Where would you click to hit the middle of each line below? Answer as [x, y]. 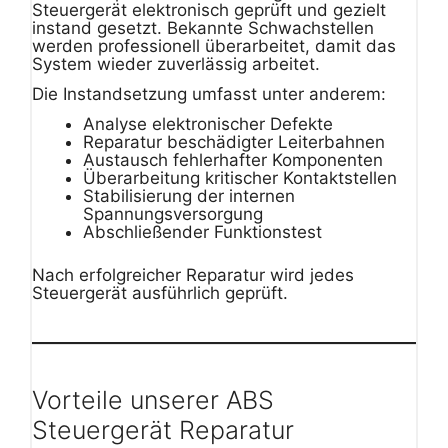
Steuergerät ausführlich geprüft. [160, 293]
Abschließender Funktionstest [202, 231]
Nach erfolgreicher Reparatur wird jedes [193, 275]
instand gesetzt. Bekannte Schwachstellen [203, 28]
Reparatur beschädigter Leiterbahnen [234, 141]
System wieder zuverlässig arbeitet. [176, 64]
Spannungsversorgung [173, 213]
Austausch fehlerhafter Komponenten [233, 159]
